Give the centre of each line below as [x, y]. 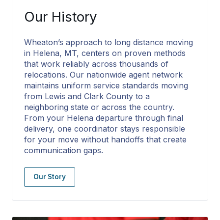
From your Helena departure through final [104, 118]
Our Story [50, 177]
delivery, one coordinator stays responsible [105, 128]
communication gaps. [64, 150]
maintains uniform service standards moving [106, 85]
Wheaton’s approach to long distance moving [109, 42]
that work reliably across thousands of [96, 64]
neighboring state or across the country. [99, 107]
